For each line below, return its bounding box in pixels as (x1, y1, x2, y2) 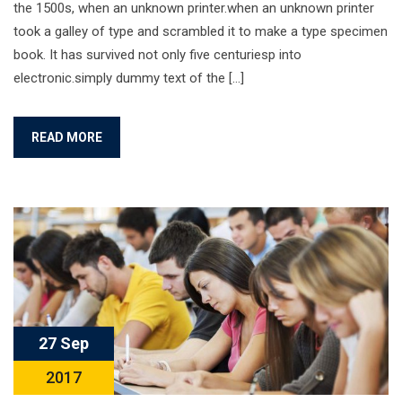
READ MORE (31, 130, 102, 144)
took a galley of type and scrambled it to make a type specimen (13, 23, 388, 39)
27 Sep (39, 334, 89, 353)
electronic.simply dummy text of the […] (13, 70, 244, 86)
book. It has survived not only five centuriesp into (13, 47, 301, 63)
